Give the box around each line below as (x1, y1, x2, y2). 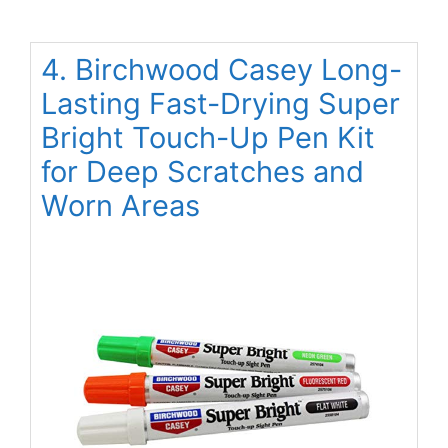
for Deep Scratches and (41, 154, 364, 190)
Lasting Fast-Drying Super (41, 86, 400, 122)
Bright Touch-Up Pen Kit (41, 120, 375, 156)
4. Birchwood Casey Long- (41, 52, 402, 88)
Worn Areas (41, 188, 200, 224)
